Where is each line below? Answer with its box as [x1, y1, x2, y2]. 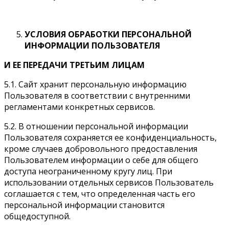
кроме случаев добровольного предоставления [4, 143, 197, 154]
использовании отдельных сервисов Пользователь [4, 176, 214, 188]
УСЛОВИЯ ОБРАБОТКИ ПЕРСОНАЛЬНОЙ [25, 28, 192, 40]
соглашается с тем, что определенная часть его [4, 188, 195, 199]
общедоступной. [4, 210, 71, 222]
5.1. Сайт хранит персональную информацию [4, 78, 187, 90]
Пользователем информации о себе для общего [4, 154, 198, 166]
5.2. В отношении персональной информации [4, 120, 188, 132]
